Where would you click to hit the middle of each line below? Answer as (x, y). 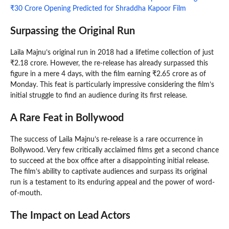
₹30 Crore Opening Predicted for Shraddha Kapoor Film (98, 8)
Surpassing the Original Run (73, 31)
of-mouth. (26, 193)
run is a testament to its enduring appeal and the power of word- (112, 182)
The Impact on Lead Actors (70, 215)
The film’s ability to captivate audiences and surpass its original (109, 171)
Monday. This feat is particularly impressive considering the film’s (112, 85)
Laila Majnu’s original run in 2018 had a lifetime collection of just (112, 52)
